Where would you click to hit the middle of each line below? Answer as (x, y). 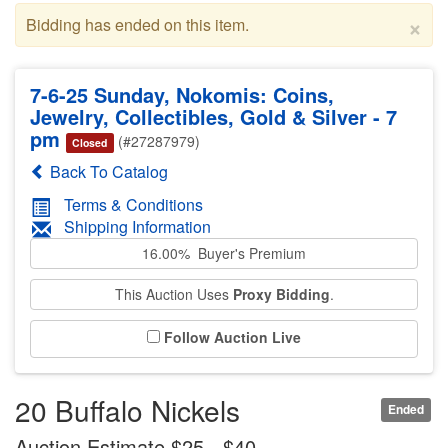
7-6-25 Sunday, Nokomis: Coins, (182, 94)
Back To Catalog (107, 171)
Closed (90, 142)
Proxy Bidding (281, 294)
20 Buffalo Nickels (127, 410)
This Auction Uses (173, 294)
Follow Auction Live (232, 337)
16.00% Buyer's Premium (224, 253)
